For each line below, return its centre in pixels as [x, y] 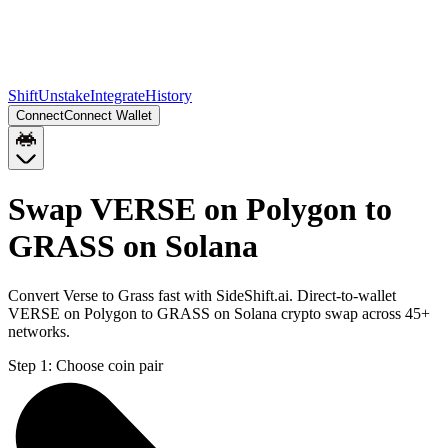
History [168, 95]
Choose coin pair [109, 365]
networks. [39, 331]
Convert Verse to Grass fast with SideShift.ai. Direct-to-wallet [202, 295]
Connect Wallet [108, 115]
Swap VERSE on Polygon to [200, 209]
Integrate [117, 95]
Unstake [64, 95]
